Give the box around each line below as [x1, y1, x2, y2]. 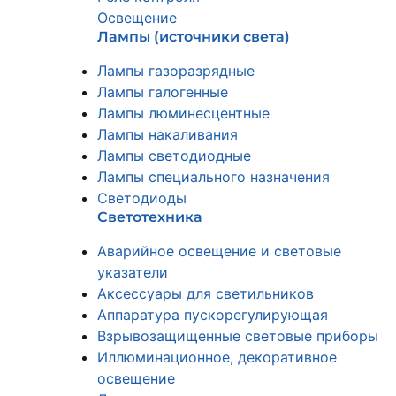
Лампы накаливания [97, 126, 238, 143]
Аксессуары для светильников [97, 285, 314, 302]
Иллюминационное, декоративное [97, 348, 337, 366]
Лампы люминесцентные [97, 104, 270, 122]
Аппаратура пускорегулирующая [97, 306, 328, 324]
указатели [97, 263, 168, 281]
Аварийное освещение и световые [97, 242, 341, 260]
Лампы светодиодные [97, 147, 251, 164]
